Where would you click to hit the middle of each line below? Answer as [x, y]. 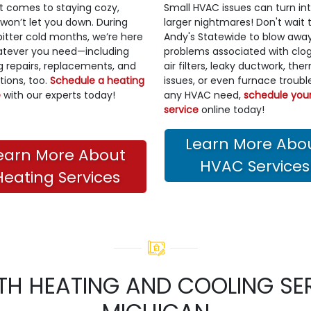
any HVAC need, [204, 95]
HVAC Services [254, 166]
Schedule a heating [97, 80]
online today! [232, 109]
